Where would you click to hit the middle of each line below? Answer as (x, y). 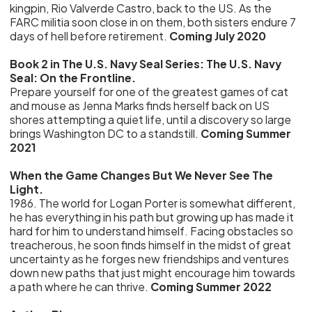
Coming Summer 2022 (211, 287)
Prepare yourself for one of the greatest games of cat (149, 92)
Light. (27, 189)
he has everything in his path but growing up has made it (152, 217)
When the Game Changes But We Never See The (142, 175)
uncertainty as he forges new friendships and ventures (150, 259)
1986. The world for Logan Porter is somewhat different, (153, 203)
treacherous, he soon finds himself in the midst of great (151, 245)
